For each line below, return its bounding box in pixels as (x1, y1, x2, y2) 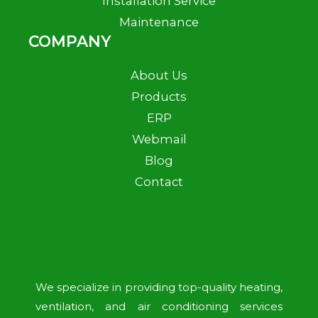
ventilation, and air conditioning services (35, 300, 283, 314)
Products (131, 89, 187, 104)
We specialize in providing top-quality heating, (35, 280, 283, 295)
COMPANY (28, 32, 111, 51)
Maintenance (119, 15, 199, 30)
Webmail (131, 132, 187, 147)
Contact (135, 175, 183, 190)
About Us (131, 68, 187, 83)
